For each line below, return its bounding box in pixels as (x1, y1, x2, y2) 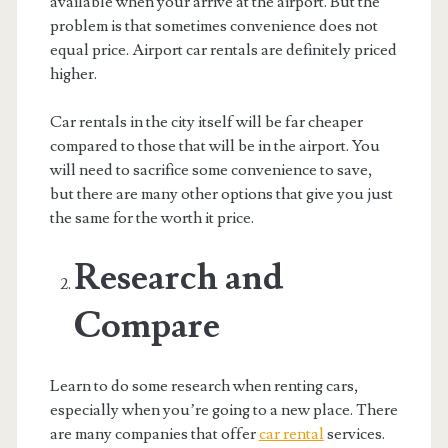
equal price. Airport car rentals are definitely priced (49, 39, 397, 60)
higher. (49, 63, 97, 84)
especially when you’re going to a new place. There (49, 399, 398, 420)
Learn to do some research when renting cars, (49, 375, 359, 396)
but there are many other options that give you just (49, 183, 393, 204)
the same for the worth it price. (49, 207, 254, 228)
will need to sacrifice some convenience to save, (49, 159, 373, 180)
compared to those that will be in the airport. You (49, 135, 380, 156)
